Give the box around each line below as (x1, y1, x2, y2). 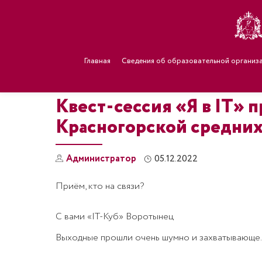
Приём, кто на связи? (55, 180, 144, 193)
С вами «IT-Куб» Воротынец (55, 210, 174, 223)
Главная (84, 56, 111, 67)
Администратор (65, 152, 136, 166)
